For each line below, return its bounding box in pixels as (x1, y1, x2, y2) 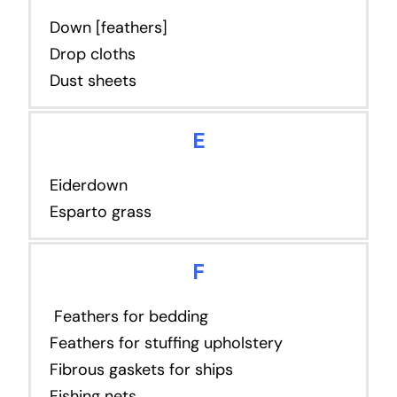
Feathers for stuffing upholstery (49, 331, 283, 354)
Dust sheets (49, 69, 136, 91)
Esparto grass (49, 200, 152, 222)
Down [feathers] (49, 16, 167, 38)
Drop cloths (49, 43, 136, 65)
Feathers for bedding (49, 305, 208, 327)
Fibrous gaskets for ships (49, 358, 233, 380)
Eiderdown (49, 174, 128, 196)
